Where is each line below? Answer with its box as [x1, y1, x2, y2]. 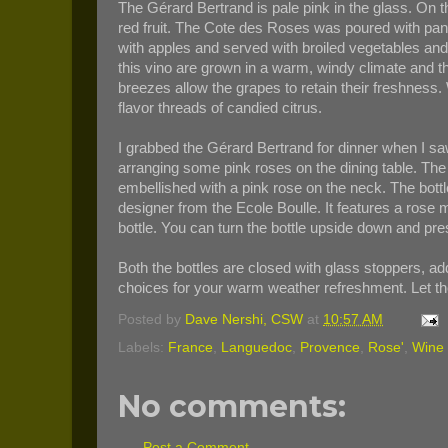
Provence [300, 340, 360, 355]
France [168, 340, 213, 355]
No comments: [118, 388, 346, 425]
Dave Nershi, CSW [185, 312, 303, 328]
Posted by [118, 312, 185, 328]
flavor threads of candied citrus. [118, 99, 322, 116]
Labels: [118, 340, 168, 355]
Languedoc [221, 340, 292, 355]
